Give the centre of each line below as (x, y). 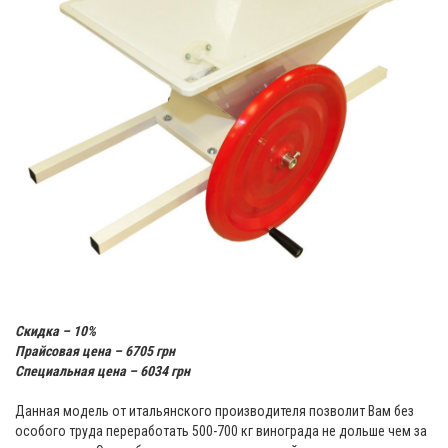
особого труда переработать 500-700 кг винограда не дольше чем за (221, 431)
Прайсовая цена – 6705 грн (95, 351)
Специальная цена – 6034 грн (102, 371)
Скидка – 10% (55, 331)
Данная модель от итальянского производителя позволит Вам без (214, 411)
